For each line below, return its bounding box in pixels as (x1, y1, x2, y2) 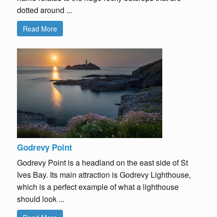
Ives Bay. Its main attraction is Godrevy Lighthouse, (17, 169, 191, 181)
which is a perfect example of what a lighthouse (17, 181, 179, 193)
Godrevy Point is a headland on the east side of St (17, 157, 188, 169)
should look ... (17, 193, 64, 205)
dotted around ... (17, 4, 72, 15)
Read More (23, 23, 57, 33)
